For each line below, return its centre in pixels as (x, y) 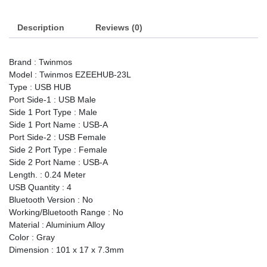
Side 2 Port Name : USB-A (58, 162)
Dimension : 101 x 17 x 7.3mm (66, 249)
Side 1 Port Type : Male (53, 112)
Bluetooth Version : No (51, 199)
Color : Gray (32, 237)
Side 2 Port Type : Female (58, 149)
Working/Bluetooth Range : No (66, 212)
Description (41, 27)
